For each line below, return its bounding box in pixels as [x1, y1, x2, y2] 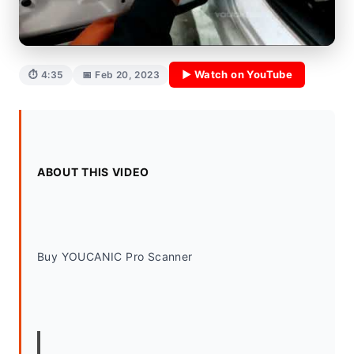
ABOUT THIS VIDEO [37, 165, 150, 179]
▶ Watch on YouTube [182, 68, 293, 81]
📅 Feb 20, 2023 [82, 68, 160, 81]
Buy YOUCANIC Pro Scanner [37, 250, 193, 263]
